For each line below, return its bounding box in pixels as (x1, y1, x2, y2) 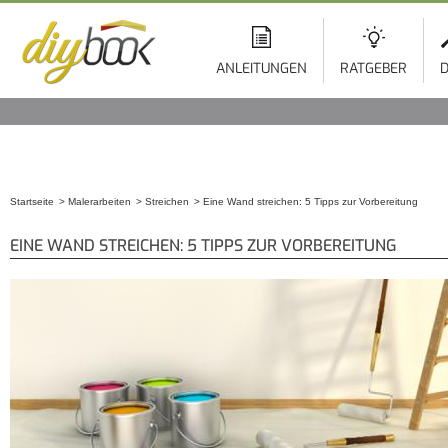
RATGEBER (340, 59, 407, 78)
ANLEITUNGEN (216, 59, 307, 78)
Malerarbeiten (68, 196, 131, 207)
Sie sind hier (10, 215, 99, 236)
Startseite (10, 196, 54, 207)
